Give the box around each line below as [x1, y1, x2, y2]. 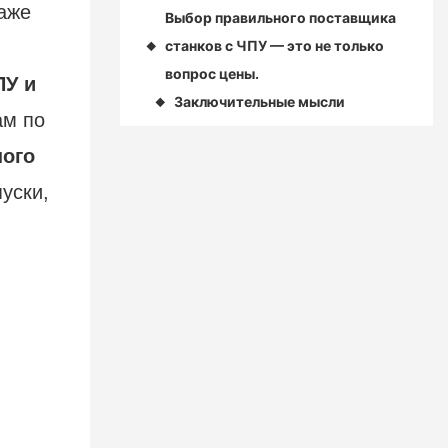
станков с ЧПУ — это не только [164, 37, 384, 55]
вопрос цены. [164, 65, 259, 83]
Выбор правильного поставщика [164, 9, 396, 27]
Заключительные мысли [173, 93, 345, 111]
